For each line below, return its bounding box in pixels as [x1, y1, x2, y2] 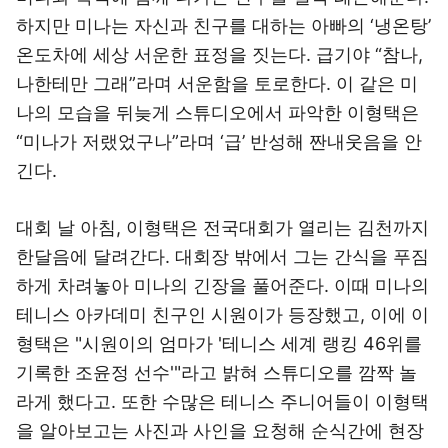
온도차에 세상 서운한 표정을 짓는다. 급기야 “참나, [16, 44, 423, 65]
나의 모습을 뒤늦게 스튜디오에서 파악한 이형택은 [16, 102, 419, 123]
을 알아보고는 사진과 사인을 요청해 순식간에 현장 [16, 420, 424, 441]
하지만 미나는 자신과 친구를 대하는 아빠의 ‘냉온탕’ [16, 15, 431, 36]
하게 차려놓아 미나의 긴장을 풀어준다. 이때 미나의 [16, 275, 429, 296]
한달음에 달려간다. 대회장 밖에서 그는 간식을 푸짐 [16, 246, 429, 267]
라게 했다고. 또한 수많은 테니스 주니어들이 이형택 [16, 391, 429, 412]
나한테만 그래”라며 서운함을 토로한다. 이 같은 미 [16, 73, 418, 94]
